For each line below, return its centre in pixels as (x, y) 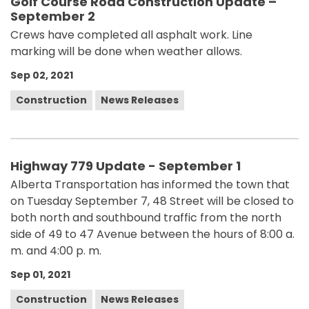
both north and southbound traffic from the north (146, 218)
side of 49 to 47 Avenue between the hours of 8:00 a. (152, 234)
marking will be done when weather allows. (126, 51)
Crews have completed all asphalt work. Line (131, 35)
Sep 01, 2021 (40, 275)
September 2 (53, 16)
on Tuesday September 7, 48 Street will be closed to (152, 201)
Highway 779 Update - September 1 (126, 166)
